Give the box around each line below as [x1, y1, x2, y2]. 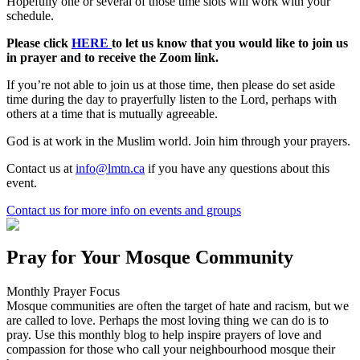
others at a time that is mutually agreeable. [6, 106, 218, 121]
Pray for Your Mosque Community [6, 246, 293, 268]
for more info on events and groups [60, 202, 241, 217]
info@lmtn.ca [76, 161, 145, 175]
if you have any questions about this [145, 161, 329, 175]
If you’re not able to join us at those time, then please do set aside [6, 77, 335, 92]
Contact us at [6, 161, 76, 175]
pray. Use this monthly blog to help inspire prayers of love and [6, 327, 321, 342]
